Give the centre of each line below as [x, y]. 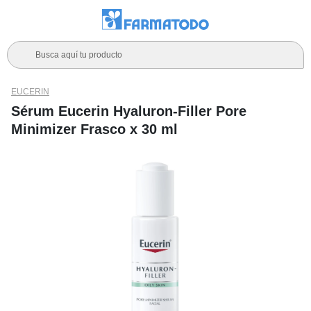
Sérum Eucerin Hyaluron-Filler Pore [129, 111]
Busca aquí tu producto [79, 55]
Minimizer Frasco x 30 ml [94, 129]
